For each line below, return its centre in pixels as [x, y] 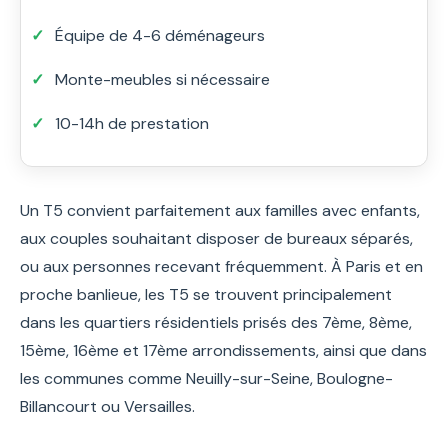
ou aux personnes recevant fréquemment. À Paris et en [221, 266]
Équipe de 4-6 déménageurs [160, 35]
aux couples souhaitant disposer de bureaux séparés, [216, 238]
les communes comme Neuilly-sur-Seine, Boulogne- [206, 378]
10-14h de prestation [132, 123]
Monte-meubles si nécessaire [162, 79]
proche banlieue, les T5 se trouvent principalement [206, 294]
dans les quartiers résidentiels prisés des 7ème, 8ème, [216, 322]
